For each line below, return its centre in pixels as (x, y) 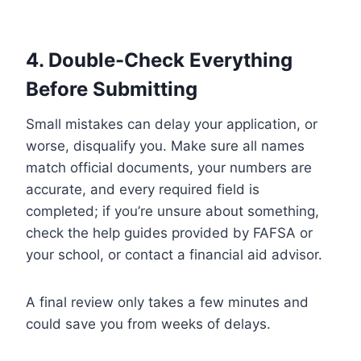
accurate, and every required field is (143, 189)
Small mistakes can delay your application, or (172, 124)
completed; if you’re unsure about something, (172, 211)
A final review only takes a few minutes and (167, 302)
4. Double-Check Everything (159, 60)
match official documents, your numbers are (169, 167)
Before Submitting (112, 89)
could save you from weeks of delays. (148, 324)
